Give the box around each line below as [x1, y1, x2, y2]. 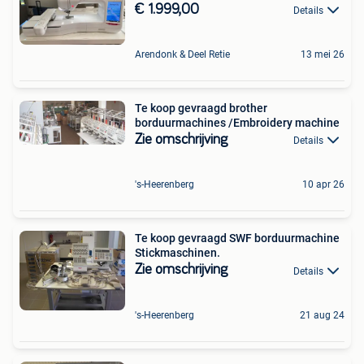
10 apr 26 [302, 179, 344, 191]
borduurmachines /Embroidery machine [135, 116, 340, 130]
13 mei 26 [301, 49, 344, 61]
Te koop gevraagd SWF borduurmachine [135, 232, 340, 245]
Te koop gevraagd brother [135, 102, 267, 115]
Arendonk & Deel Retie [135, 49, 230, 61]
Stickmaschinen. [135, 246, 220, 260]
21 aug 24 [300, 309, 344, 321]
